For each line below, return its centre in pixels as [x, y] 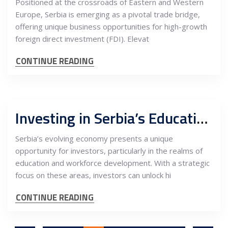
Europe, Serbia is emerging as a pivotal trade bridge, [108, 14]
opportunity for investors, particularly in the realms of [109, 151]
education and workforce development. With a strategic [112, 163]
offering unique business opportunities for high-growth [111, 26]
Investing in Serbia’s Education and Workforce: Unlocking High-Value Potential [202, 118]
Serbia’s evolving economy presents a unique [94, 138]
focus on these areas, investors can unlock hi [93, 175]
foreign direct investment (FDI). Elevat [82, 39]
